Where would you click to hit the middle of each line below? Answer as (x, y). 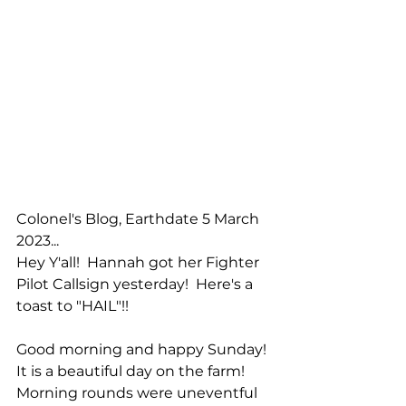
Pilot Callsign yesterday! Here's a (136, 284)
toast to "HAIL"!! (72, 305)
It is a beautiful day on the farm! (134, 371)
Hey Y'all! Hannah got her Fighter (140, 262)
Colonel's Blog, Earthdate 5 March (140, 218)
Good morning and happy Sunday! (145, 349)
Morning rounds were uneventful (139, 392)
